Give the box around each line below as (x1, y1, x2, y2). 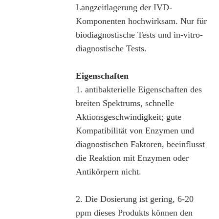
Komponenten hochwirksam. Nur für (75, 16, 207, 26)
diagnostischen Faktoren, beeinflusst (75, 139, 205, 149)
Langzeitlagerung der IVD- (75, 2, 172, 12)
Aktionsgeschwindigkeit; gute (75, 111, 181, 122)
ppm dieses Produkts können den (75, 207, 193, 218)
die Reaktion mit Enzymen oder (75, 153, 189, 163)
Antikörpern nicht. (75, 166, 141, 176)
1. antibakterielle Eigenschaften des (75, 84, 202, 94)
